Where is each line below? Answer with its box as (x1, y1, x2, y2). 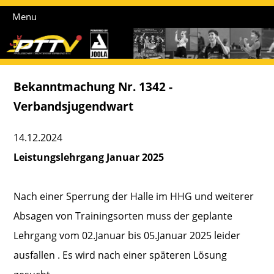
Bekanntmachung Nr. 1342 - (13, 78, 173, 94)
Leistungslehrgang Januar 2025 (13, 150, 165, 164)
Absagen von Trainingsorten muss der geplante (13, 209, 233, 223)
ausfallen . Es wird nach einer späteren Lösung (13, 248, 228, 262)
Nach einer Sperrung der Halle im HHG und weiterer (13, 189, 254, 203)
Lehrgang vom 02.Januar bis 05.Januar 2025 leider (13, 228, 241, 242)
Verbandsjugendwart (13, 98, 134, 114)
